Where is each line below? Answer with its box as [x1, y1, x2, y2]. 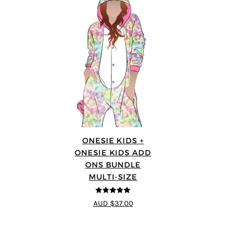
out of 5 [103, 196, 126, 203]
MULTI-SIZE [88, 172, 138, 182]
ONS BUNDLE [85, 160, 141, 170]
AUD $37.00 [93, 199, 133, 208]
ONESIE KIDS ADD [74, 148, 152, 158]
